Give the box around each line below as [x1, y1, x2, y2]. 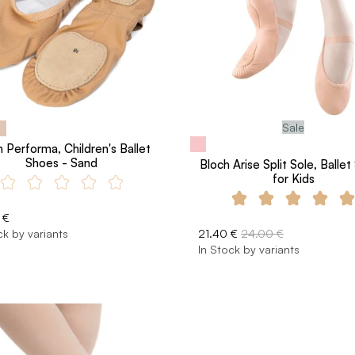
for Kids [272, 170, 315, 186]
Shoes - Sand [25, 155, 98, 170]
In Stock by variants [198, 242, 300, 256]
